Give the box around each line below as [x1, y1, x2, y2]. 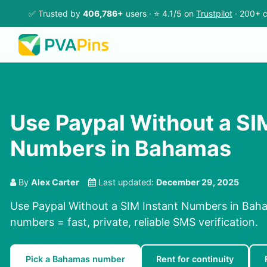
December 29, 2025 [156, 177, 239, 188]
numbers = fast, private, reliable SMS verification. [10, 216, 258, 229]
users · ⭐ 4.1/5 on [123, 8, 196, 18]
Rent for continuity [156, 254, 234, 265]
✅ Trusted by [29, 8, 83, 18]
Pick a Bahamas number [26, 254, 125, 265]
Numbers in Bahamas [10, 135, 231, 162]
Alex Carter [31, 177, 79, 188]
